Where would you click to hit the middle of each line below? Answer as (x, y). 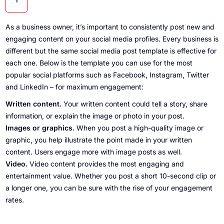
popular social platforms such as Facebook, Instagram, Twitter (107, 75)
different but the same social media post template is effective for (111, 51)
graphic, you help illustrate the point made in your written (98, 140)
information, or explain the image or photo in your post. (95, 116)
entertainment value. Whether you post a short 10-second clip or (110, 176)
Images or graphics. (40, 128)
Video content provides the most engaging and (105, 164)
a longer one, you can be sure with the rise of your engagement (109, 188)
